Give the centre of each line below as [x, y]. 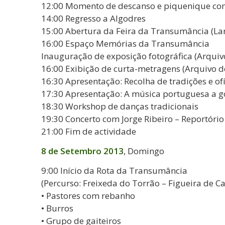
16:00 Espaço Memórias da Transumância [125, 43]
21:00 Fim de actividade [89, 131]
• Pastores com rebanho [88, 196]
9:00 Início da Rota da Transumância [114, 171]
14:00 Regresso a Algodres [93, 18]
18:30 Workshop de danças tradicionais [120, 106]
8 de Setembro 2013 [82, 151]
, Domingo [144, 151]
